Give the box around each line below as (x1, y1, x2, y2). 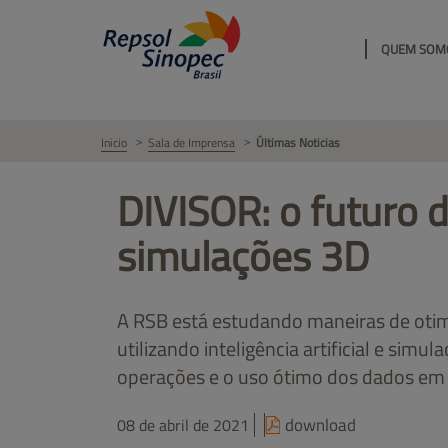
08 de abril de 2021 (117, 412, 249, 437)
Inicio (101, 133, 127, 152)
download (285, 411, 356, 438)
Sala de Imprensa (148, 133, 235, 152)
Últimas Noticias (256, 133, 340, 152)
